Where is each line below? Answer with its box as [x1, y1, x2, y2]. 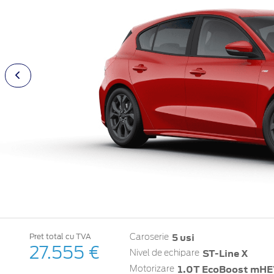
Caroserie [130, 232, 169, 242]
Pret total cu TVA [29, 231, 91, 241]
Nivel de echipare [130, 248, 199, 257]
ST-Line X [202, 246, 248, 260]
